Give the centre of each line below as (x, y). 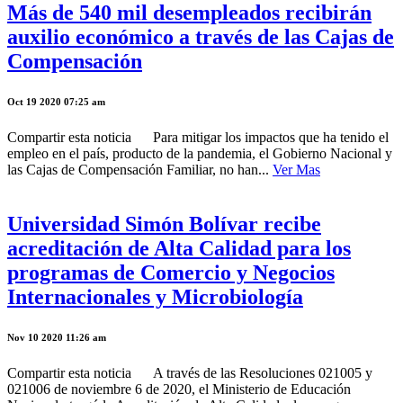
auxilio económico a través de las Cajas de (201, 36)
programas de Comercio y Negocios (171, 272)
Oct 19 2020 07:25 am (56, 101)
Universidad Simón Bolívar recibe (164, 224)
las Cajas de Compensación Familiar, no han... (140, 169)
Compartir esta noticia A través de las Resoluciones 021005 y (190, 372)
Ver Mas (296, 169)
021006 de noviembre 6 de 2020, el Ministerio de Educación (179, 389)
